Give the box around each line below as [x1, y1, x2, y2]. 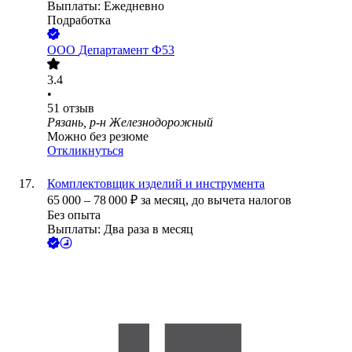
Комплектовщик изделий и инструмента [47, 177, 265, 191]
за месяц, [141, 193, 192, 207]
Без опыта [47, 208, 101, 222]
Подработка [47, 13, 111, 27]
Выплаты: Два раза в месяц [47, 222, 193, 236]
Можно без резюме [47, 130, 148, 144]
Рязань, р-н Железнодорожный [47, 115, 213, 130]
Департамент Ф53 [79, 43, 174, 57]
